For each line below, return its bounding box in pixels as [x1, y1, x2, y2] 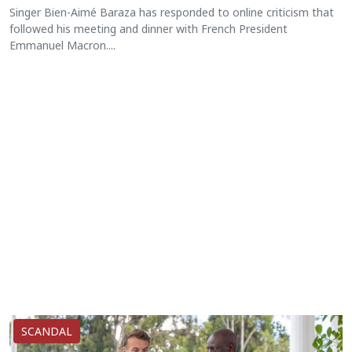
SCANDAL [21, 324, 72, 339]
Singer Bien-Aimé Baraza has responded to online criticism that [9, 5, 334, 20]
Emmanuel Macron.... [9, 38, 115, 53]
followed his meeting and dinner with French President [9, 21, 288, 37]
